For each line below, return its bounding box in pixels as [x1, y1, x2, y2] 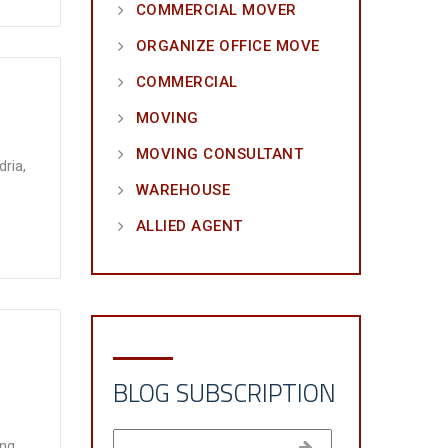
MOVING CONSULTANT [135, 145, 304, 163]
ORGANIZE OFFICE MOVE [135, 37, 320, 55]
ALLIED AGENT [135, 217, 243, 235]
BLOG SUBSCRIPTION [112, 374, 336, 412]
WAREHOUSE [135, 181, 231, 199]
